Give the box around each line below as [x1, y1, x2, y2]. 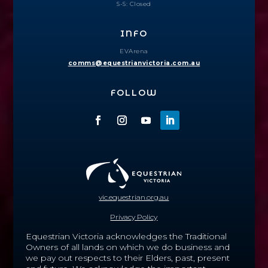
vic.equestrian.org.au [99, 193, 169, 202]
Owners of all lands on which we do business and [25, 242, 230, 253]
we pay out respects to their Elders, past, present [25, 252, 230, 264]
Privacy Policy [110, 212, 158, 222]
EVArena [120, 47, 148, 56]
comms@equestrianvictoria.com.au [68, 59, 200, 68]
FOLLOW [110, 87, 157, 99]
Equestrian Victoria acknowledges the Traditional [25, 231, 227, 242]
